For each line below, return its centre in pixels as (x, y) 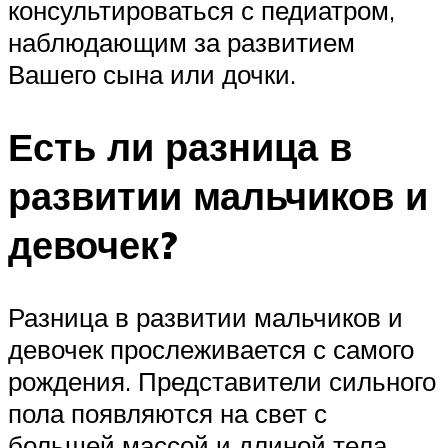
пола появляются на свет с (167, 412)
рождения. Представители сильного (222, 380)
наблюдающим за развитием (181, 42)
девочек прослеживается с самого (211, 348)
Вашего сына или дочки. (152, 74)
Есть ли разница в (180, 146)
